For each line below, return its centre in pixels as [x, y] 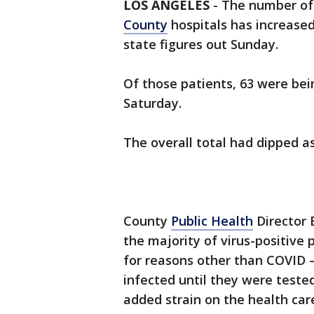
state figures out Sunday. [201, 44]
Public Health [212, 221]
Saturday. [152, 103]
